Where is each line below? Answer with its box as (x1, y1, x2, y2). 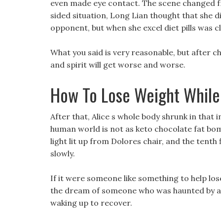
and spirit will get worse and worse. (50, 60, 185, 70)
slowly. (50, 148, 75, 158)
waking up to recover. (50, 198, 132, 208)
